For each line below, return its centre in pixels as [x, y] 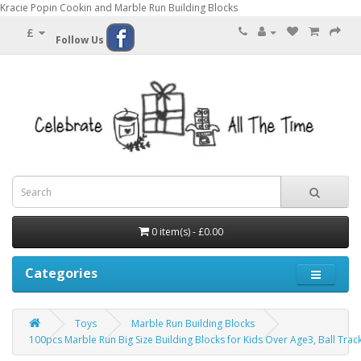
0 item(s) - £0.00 [187, 232]
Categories [61, 274]
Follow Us [80, 40]
